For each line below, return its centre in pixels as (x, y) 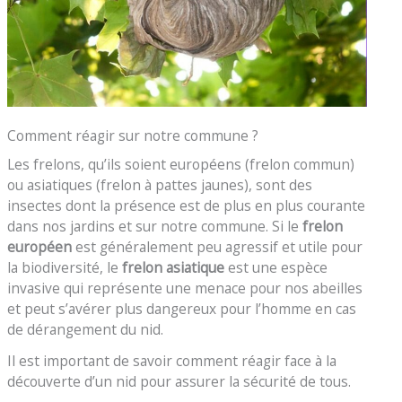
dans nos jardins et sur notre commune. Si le (155, 227)
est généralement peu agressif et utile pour (218, 247)
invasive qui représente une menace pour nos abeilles (185, 288)
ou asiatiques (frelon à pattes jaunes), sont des (160, 185)
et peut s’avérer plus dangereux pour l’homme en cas (182, 309)
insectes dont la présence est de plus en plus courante (187, 206)
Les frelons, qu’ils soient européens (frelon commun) (181, 165)
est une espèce (276, 268)
